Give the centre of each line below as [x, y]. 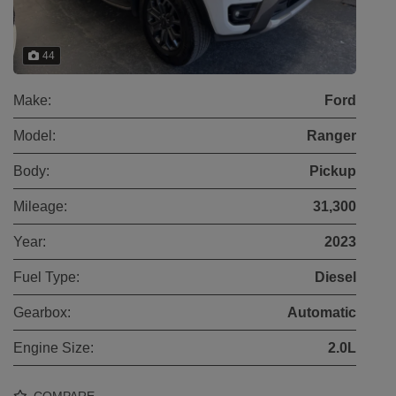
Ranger [331, 136]
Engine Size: [53, 348]
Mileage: [40, 206]
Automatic [322, 312]
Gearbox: [42, 312]
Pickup [333, 171]
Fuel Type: [46, 277]
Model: [34, 136]
